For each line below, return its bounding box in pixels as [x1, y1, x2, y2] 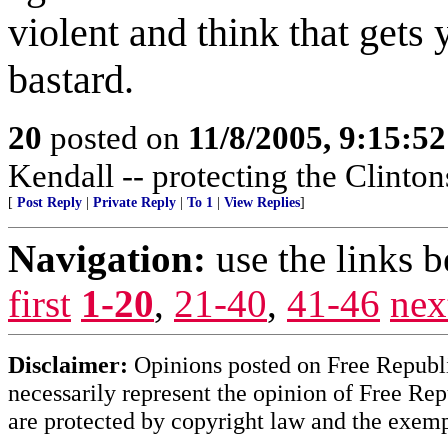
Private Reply [93, 195, 176, 210]
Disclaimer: [8, 351, 128, 378]
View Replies [224, 195, 300, 210]
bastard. [8, 57, 134, 102]
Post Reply [17, 195, 82, 210]
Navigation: [8, 237, 206, 280]
